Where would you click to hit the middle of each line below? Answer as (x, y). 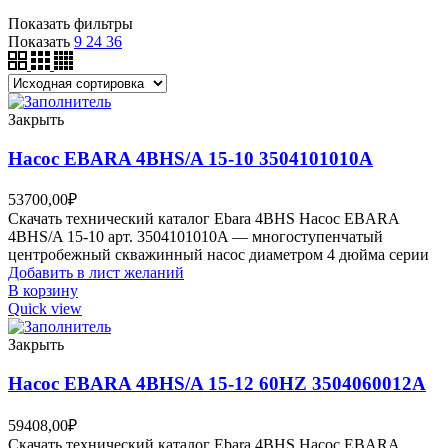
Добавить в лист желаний (96, 273)
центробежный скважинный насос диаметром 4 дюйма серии (218, 255)
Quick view (45, 309)
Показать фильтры (70, 23)
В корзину (43, 291)
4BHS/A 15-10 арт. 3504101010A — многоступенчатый (195, 237)
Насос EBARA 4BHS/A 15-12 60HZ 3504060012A (217, 384)
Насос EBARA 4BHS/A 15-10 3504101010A (190, 158)
